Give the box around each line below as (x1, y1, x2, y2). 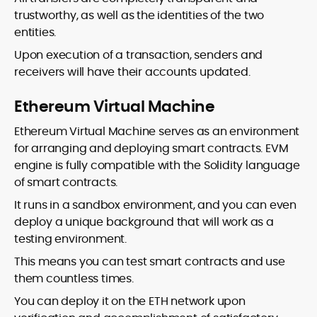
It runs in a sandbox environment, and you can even (14, 196, 296, 213)
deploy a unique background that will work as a (14, 213, 274, 230)
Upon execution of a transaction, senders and (14, 46, 263, 63)
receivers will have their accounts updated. (14, 63, 250, 80)
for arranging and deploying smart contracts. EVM (14, 139, 289, 156)
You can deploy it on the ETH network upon (14, 292, 246, 309)
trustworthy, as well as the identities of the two (14, 6, 265, 23)
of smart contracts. (14, 173, 118, 190)
